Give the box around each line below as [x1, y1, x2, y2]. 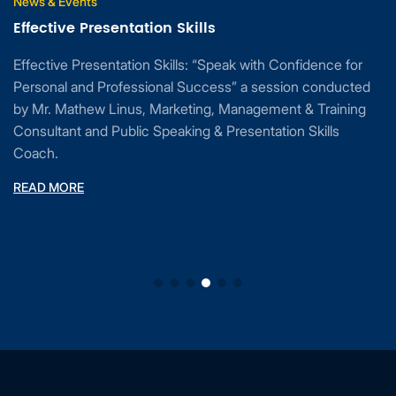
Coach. [13, 144, 58, 163]
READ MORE [13, 179, 84, 195]
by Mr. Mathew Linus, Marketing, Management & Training [13, 100, 366, 118]
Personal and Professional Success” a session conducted [13, 78, 370, 96]
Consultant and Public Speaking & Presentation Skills [13, 122, 339, 141]
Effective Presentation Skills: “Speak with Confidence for [13, 56, 362, 74]
